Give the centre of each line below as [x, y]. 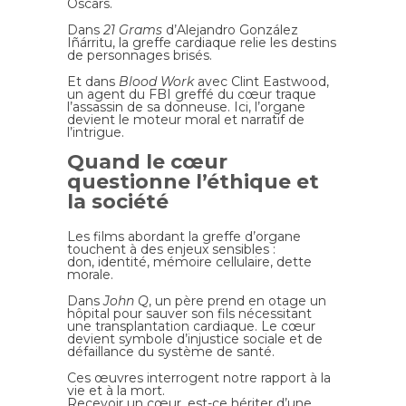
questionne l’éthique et [193, 181]
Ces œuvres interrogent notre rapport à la [199, 377]
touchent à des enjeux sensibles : [173, 249]
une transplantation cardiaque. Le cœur [191, 326]
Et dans [93, 81]
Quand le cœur [147, 161]
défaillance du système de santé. [173, 351]
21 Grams [133, 29]
